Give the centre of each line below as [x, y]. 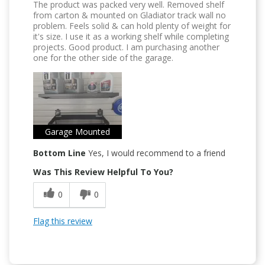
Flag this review [63, 221]
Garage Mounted [77, 131]
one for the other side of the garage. [103, 57]
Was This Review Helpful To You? [103, 172]
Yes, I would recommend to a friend [156, 153]
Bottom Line [59, 153]
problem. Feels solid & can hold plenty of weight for [132, 25]
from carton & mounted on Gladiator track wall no [130, 15]
